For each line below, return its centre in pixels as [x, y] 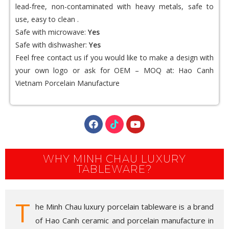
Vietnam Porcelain [45, 83]
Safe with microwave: [52, 32]
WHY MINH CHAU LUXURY [114, 159]
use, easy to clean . [47, 19]
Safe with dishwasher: [52, 45]
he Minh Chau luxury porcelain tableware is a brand [124, 207]
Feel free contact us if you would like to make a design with [114, 58]
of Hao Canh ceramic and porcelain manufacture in [124, 221]
